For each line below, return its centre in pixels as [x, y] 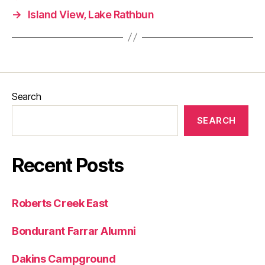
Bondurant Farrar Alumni [74, 231]
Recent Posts [68, 165]
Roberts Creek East [60, 203]
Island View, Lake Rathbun [91, 14]
